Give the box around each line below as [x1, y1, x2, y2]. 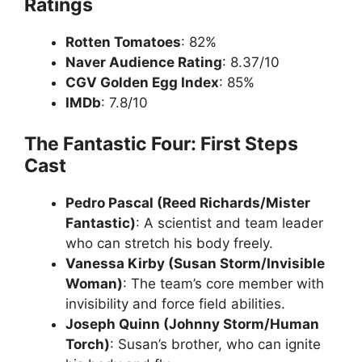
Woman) [65, 276, 123, 292]
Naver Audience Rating [65, 53, 222, 70]
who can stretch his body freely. [65, 235, 273, 251]
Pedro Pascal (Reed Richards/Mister [65, 195, 310, 211]
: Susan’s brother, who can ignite [110, 336, 321, 352]
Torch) [65, 336, 110, 352]
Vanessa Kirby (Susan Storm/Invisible [65, 255, 325, 271]
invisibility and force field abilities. [65, 296, 285, 312]
